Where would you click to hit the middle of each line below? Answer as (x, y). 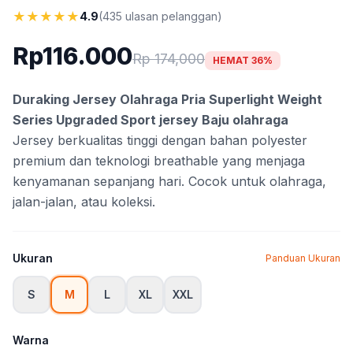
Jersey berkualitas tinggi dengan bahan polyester (160, 140)
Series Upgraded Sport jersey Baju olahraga (150, 120)
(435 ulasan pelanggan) (160, 16)
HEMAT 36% (243, 60)
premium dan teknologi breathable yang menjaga (159, 161)
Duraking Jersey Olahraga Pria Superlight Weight (167, 99)
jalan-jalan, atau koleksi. (84, 202)
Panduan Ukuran (303, 258)
